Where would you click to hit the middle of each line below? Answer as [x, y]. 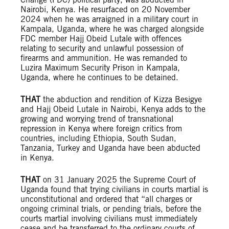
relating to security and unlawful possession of [102, 49]
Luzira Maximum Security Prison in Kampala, [100, 68]
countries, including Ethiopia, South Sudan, [98, 139]
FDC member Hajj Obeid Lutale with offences [101, 39]
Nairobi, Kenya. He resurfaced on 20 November [105, 10]
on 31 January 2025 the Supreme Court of [118, 180]
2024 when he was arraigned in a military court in [109, 19]
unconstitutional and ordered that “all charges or [106, 199]
